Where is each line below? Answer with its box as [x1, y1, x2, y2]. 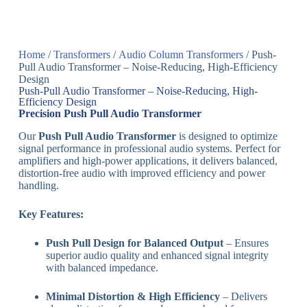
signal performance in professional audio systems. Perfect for [18, 142, 280, 154]
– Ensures [223, 236, 269, 249]
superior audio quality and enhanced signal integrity [45, 249, 269, 261]
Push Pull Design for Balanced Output [45, 236, 223, 249]
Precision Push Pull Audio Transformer [18, 107, 201, 119]
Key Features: [18, 208, 84, 220]
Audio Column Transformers [118, 48, 243, 60]
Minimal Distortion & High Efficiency [45, 290, 220, 302]
